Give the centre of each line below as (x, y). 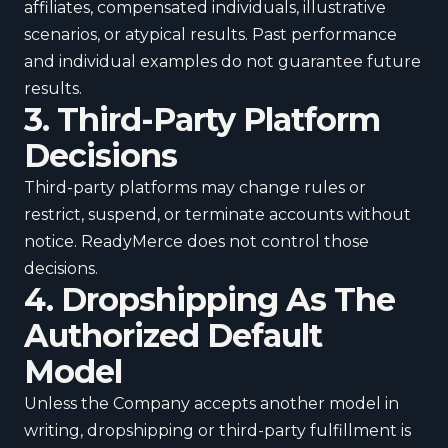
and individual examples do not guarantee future (222, 61)
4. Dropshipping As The (209, 299)
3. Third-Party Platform (202, 119)
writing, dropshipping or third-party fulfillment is (217, 430)
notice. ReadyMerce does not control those (196, 241)
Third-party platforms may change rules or (195, 187)
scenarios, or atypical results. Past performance (210, 34)
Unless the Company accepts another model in (211, 403)
